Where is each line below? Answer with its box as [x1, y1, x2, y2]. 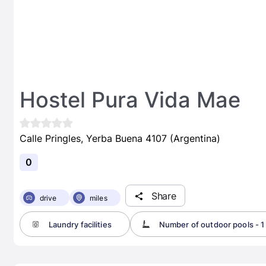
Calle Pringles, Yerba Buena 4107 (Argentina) [19, 132, 220, 144]
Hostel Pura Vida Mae [19, 87, 240, 113]
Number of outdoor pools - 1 [159, 219, 265, 229]
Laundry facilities [48, 219, 112, 229]
